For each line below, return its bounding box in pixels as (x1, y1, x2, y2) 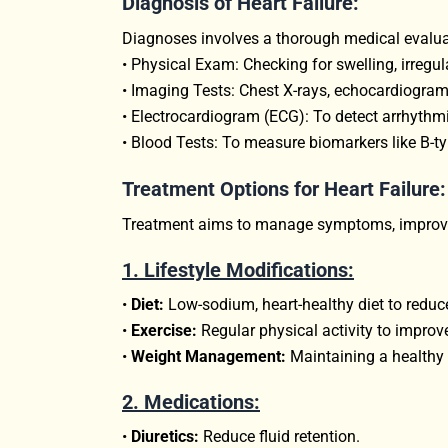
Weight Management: (131, 346, 286, 366)
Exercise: (131, 320, 197, 340)
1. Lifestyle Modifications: (122, 257, 354, 282)
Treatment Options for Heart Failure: (122, 176, 446, 201)
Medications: (144, 389, 260, 414)
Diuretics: (131, 426, 199, 446)
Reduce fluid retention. (199, 426, 360, 446)
